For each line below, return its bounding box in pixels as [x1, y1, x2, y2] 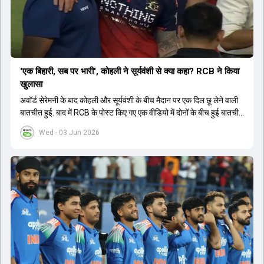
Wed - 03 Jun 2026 [39, 128, 100, 137]
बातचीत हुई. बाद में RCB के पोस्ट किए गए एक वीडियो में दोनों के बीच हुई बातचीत [20, 107, 243, 117]
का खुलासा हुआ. [20, 120, 65, 130]
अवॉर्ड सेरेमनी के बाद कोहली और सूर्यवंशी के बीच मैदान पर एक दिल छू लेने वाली [20, 95, 238, 105]
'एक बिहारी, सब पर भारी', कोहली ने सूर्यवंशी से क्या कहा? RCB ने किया [20, 65, 239, 77]
